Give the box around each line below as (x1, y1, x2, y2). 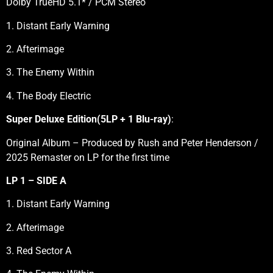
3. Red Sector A (6, 245, 71, 257)
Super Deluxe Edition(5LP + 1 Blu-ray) (6, 113, 171, 126)
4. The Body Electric (6, 90, 91, 102)
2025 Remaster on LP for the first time (6, 151, 169, 163)
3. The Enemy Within (6, 66, 94, 79)
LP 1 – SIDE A (6, 174, 66, 186)
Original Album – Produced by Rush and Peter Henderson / (6, 136, 258, 149)
